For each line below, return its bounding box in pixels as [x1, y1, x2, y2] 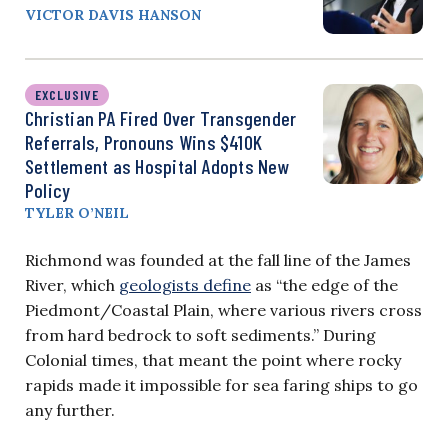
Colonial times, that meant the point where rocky [25, 350, 401, 371]
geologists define [119, 275, 251, 296]
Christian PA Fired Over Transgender [25, 106, 297, 131]
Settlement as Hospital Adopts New [25, 154, 290, 179]
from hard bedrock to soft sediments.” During [25, 325, 376, 346]
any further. [25, 400, 115, 421]
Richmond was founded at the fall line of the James [25, 250, 411, 271]
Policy [25, 178, 71, 203]
